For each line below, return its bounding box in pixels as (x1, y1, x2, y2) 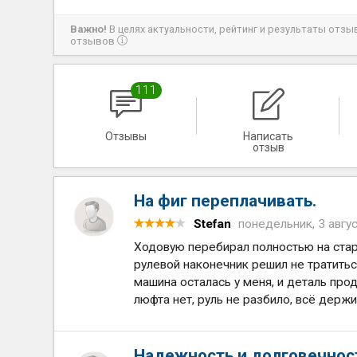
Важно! (70, 23, 108, 35)
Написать (243, 130, 294, 143)
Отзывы (104, 130, 147, 143)
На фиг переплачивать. (134, 191, 317, 210)
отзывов (70, 35, 118, 47)
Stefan (194, 217, 232, 231)
